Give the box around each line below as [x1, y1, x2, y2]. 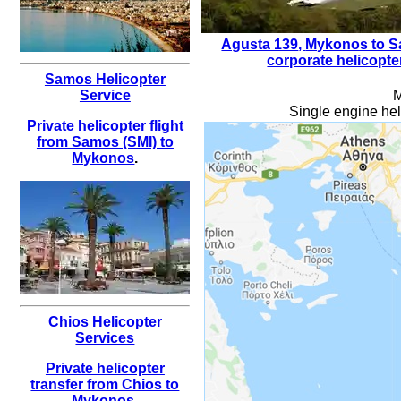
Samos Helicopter [44, 71, 166, 87]
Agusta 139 [221, 36, 299, 52]
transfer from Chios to [30, 376, 180, 392]
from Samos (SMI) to [36, 133, 174, 149]
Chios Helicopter [47, 313, 162, 329]
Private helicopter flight [26, 117, 183, 133]
